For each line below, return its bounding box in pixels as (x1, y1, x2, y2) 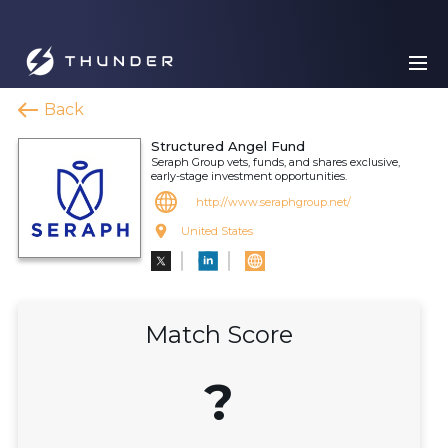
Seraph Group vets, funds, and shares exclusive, (151, 155, 400, 169)
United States (181, 224, 253, 238)
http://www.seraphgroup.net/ (196, 195, 351, 209)
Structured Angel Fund (151, 138, 305, 154)
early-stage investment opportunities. (151, 169, 347, 183)
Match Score (145, 320, 293, 349)
